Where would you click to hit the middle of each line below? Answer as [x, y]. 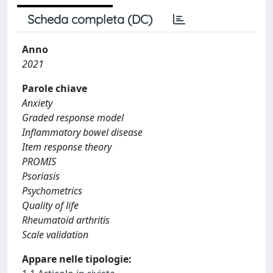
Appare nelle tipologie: [77, 259]
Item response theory [67, 147]
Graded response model [73, 117]
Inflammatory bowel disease [82, 132]
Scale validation [55, 234]
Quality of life [50, 205]
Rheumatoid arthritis [66, 220]
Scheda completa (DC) [90, 19]
